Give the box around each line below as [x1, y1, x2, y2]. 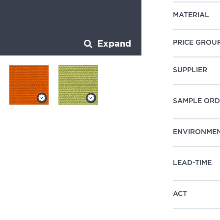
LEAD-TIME [173, 160, 212, 167]
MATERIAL [173, 12, 210, 19]
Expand [95, 40, 132, 48]
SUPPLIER [173, 67, 208, 74]
